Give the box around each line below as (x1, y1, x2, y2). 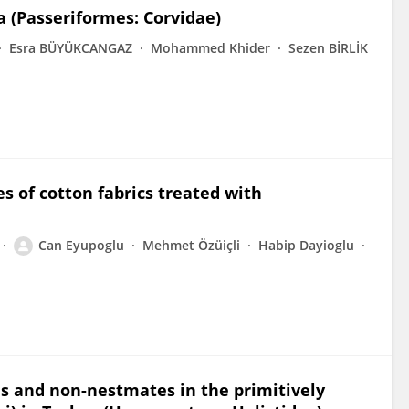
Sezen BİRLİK (288, 39, 368, 57)
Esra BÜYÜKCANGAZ (9, 39, 132, 57)
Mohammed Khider (151, 39, 270, 57)
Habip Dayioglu (258, 236, 354, 254)
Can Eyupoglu (38, 236, 124, 254)
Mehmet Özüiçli (142, 236, 240, 254)
